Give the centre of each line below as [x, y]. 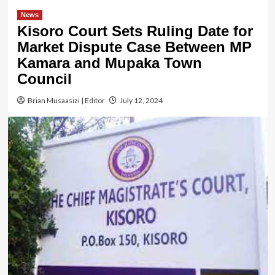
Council [44, 79]
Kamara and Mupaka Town [109, 63]
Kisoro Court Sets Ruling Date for [135, 31]
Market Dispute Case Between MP [134, 47]
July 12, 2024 [141, 100]
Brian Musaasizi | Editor [66, 100]
